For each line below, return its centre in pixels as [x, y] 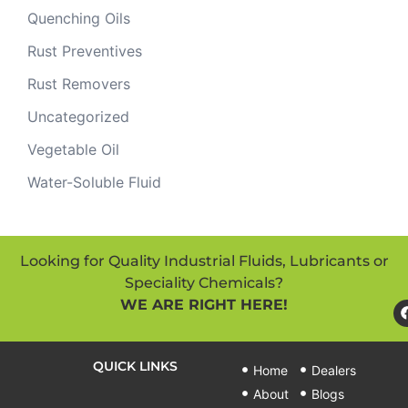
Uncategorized [78, 116]
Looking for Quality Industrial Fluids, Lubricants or [204, 260]
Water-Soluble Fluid [94, 182]
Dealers [334, 370]
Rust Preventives [85, 51]
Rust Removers [79, 83]
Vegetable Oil [73, 149]
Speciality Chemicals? [204, 282]
